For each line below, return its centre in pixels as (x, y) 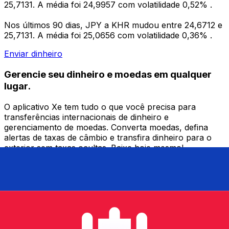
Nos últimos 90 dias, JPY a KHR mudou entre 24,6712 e (113, 25)
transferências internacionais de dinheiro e (86, 117)
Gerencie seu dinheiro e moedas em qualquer (108, 74)
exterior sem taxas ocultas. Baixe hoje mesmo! (94, 147)
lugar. (17, 86)
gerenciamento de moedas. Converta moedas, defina (106, 127)
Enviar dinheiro (33, 54)
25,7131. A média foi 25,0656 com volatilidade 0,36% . (108, 36)
